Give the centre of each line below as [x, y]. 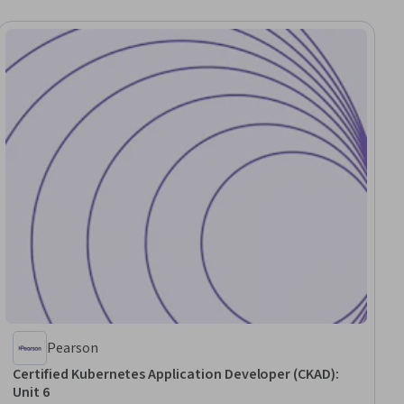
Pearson [73, 348]
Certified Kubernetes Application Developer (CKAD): [176, 374]
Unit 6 [32, 392]
